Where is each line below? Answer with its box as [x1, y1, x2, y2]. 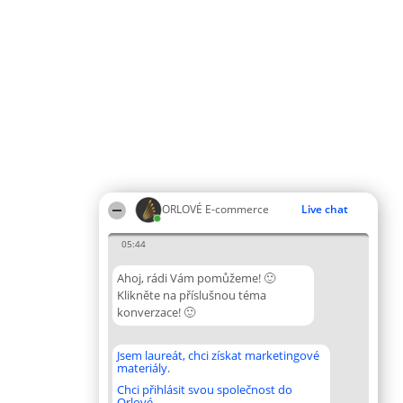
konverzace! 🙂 [117, 304, 195, 320]
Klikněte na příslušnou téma [117, 287, 266, 303]
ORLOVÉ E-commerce [162, 201, 269, 217]
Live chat [301, 201, 348, 217]
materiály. [117, 360, 170, 376]
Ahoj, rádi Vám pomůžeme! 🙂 [117, 270, 275, 286]
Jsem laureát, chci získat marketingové [117, 347, 319, 363]
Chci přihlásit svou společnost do [117, 381, 292, 398]
